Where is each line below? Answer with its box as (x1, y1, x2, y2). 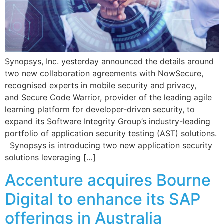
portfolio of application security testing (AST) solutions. (5, 128, 217, 139)
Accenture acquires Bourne (5, 170, 211, 190)
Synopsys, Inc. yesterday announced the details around (5, 56, 214, 67)
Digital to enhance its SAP (5, 189, 200, 209)
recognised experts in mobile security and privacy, (5, 80, 196, 91)
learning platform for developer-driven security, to (5, 104, 195, 115)
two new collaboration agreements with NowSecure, (5, 68, 203, 79)
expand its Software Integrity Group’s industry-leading (5, 116, 210, 127)
